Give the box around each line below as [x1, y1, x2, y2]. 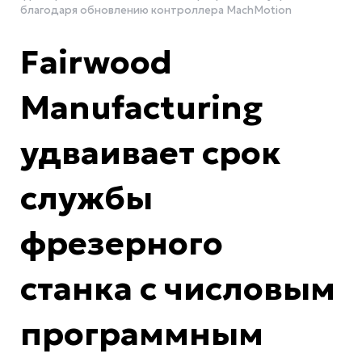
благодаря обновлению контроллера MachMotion [20, 2, 292, 17]
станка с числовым [20, 267, 335, 309]
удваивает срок [20, 132, 281, 173]
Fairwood [20, 41, 172, 82]
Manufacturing [20, 86, 263, 128]
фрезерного [20, 222, 223, 263]
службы [20, 177, 153, 218]
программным [20, 313, 263, 354]
